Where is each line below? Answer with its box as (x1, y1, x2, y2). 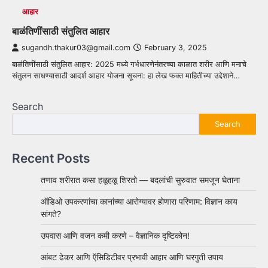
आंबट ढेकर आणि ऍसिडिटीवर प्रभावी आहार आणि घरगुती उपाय (41, 251, 223, 262)
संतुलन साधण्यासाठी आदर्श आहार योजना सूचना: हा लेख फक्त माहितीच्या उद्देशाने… (12, 70, 240, 80)
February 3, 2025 (144, 42, 206, 52)
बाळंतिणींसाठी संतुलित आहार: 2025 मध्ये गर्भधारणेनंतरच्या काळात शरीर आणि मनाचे (12, 59, 246, 69)
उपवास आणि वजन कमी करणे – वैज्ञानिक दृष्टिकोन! (41, 230, 190, 240)
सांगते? (41, 208, 61, 219)
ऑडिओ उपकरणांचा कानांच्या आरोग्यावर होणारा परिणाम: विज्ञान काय (41, 196, 237, 206)
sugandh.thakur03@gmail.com (22, 42, 130, 52)
